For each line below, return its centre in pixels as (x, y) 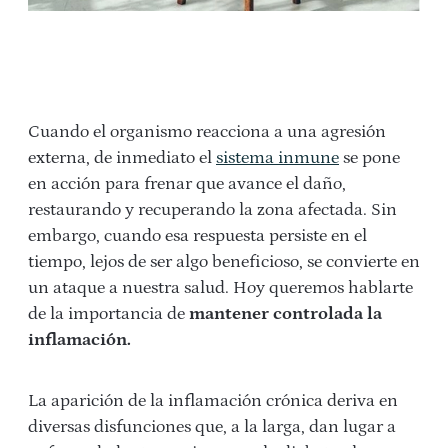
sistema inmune (277, 157)
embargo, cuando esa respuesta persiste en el (197, 235)
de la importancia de (108, 313)
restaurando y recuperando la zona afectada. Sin (212, 209)
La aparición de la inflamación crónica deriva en (213, 400)
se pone (369, 157)
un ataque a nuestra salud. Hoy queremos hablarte (220, 287)
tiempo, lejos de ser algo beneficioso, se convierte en (224, 261)
